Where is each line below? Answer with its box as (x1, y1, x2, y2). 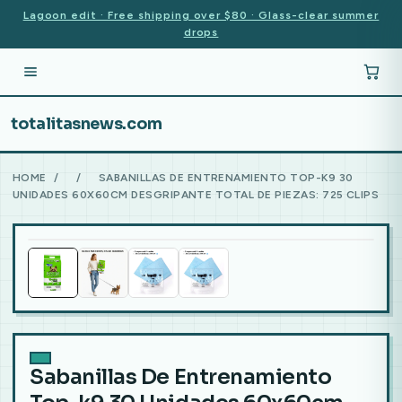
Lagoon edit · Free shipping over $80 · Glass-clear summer (22, 9, 380, 22)
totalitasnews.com (11, 113, 163, 134)
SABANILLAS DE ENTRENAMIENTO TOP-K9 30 (98, 171, 354, 184)
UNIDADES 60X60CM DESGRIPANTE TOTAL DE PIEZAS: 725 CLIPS (13, 188, 380, 201)
